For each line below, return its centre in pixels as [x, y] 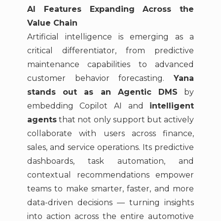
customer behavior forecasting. [100, 78]
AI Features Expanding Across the [110, 9]
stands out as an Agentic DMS [102, 92]
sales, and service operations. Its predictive [110, 147]
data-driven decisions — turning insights [110, 202]
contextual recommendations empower [110, 175]
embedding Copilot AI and [88, 106]
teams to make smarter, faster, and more [110, 188]
